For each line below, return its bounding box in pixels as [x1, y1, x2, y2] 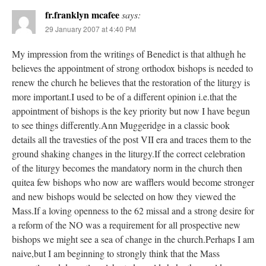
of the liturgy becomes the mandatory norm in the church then [12, 161, 242, 175]
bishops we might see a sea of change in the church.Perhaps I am [12, 233, 254, 246]
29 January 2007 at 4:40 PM [45, 24, 136, 34]
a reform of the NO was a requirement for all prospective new [12, 218, 240, 232]
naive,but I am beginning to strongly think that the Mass [12, 247, 220, 260]
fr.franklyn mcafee [45, 8, 119, 22]
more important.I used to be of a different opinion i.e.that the [12, 90, 237, 103]
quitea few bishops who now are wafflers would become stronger [12, 176, 254, 189]
